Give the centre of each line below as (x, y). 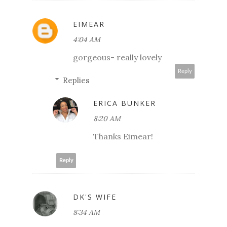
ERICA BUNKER (125, 103)
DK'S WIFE (95, 197)
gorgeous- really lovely (117, 57)
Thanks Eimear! (123, 136)
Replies (76, 80)
